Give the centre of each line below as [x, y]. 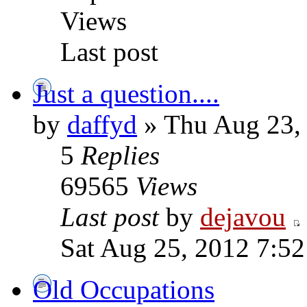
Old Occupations [124, 290]
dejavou [243, 217]
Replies [120, 155]
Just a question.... [126, 94]
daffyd [102, 124]
